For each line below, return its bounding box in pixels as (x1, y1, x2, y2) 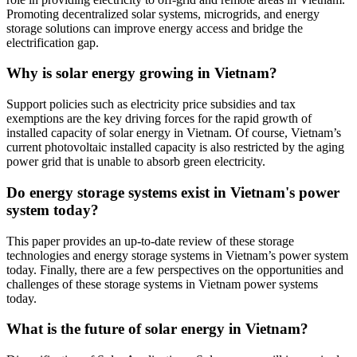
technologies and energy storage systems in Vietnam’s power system (6, 248, 348, 262)
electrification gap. (6, 35, 99, 49)
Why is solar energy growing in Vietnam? (6, 65, 277, 82)
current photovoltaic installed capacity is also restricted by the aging (6, 140, 344, 155)
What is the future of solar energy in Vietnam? (6, 320, 308, 338)
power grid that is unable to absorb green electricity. (6, 155, 265, 169)
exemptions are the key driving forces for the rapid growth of (6, 112, 312, 126)
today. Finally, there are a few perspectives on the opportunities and (6, 262, 343, 277)
